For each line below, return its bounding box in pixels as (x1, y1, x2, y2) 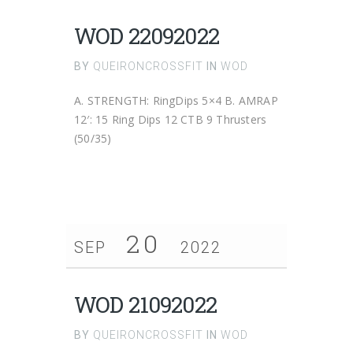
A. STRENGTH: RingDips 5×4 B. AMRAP (74, 93, 278, 108)
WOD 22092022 (74, 21, 219, 50)
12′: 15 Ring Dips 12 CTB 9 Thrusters (74, 112, 267, 127)
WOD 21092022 (74, 290, 217, 319)
